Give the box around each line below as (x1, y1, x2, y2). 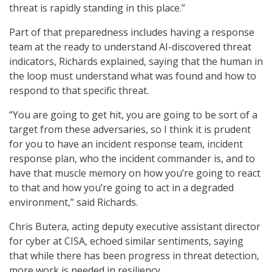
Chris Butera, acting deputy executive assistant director (9, 220, 260, 234)
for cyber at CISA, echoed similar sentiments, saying (9, 234, 243, 248)
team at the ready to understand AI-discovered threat (9, 40, 251, 54)
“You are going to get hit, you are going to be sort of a (9, 108, 257, 122)
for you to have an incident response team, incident (9, 137, 243, 151)
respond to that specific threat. (9, 84, 151, 98)
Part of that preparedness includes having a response (9, 25, 254, 39)
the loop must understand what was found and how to (9, 69, 256, 83)
